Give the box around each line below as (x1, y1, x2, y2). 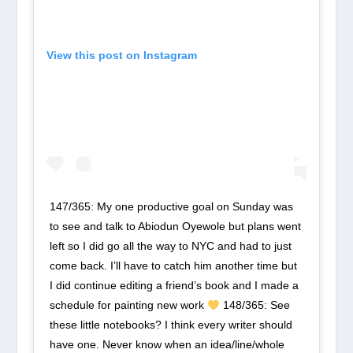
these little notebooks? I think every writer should (50, 318, 293, 332)
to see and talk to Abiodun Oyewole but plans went (50, 220, 302, 233)
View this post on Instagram (46, 49, 198, 62)
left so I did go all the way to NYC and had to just (50, 240, 292, 253)
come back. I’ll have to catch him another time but (50, 259, 298, 273)
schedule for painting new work (50, 299, 208, 312)
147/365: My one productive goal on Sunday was (50, 200, 294, 214)
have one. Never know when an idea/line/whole (50, 338, 285, 351)
